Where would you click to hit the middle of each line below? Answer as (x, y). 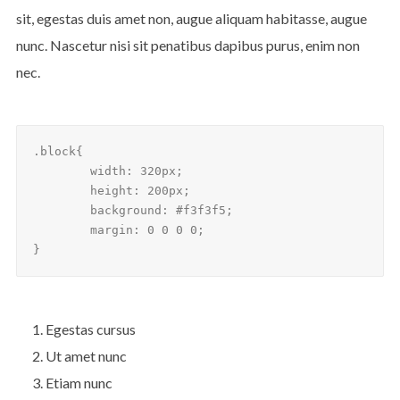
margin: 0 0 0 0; (61, 230)
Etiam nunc (79, 383)
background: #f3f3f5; (61, 211)
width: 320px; (61, 171)
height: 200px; (61, 191)
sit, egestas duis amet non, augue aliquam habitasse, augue (191, 19)
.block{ (58, 152)
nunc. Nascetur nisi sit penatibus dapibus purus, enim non (187, 46)
